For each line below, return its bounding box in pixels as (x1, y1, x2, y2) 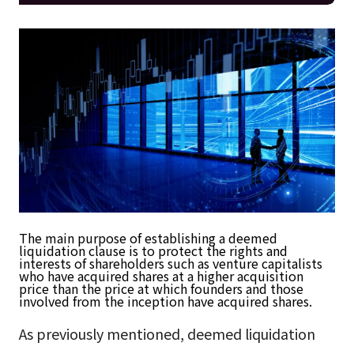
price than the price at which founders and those (18, 279, 303, 299)
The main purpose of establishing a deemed (18, 228, 277, 248)
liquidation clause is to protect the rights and (18, 241, 288, 261)
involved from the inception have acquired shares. (18, 292, 312, 311)
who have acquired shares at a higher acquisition (18, 266, 303, 286)
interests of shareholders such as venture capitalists (18, 254, 322, 273)
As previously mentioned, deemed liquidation (18, 323, 315, 345)
